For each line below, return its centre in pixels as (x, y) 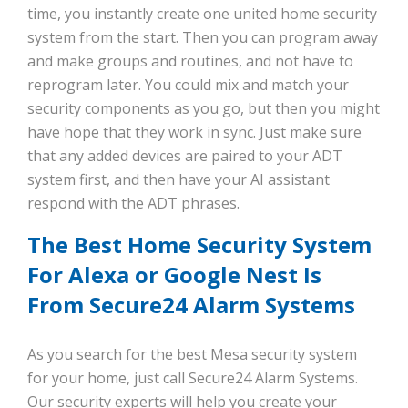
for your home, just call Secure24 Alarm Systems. (193, 378)
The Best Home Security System (199, 245)
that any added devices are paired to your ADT (185, 156)
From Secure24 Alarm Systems (191, 305)
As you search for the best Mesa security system (192, 355)
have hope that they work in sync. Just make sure (194, 133)
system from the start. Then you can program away (203, 38)
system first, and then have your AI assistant (178, 180)
